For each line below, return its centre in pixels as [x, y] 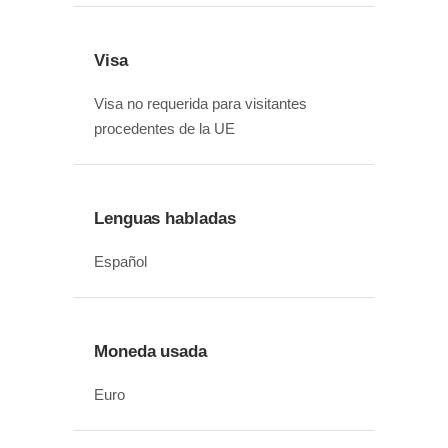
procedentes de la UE [164, 129]
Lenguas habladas [165, 219]
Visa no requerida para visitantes [200, 104]
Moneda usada [150, 352]
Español [120, 262]
